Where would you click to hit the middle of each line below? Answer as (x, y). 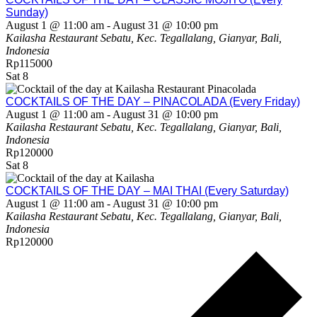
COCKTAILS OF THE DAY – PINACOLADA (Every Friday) (153, 101)
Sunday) (27, 12)
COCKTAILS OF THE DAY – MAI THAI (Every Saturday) (147, 190)
